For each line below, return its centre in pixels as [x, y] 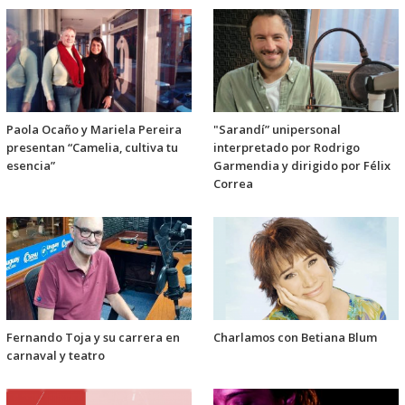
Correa [233, 184]
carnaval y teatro [56, 356]
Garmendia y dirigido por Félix [302, 166]
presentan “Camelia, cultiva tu [92, 148]
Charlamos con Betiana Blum [295, 338]
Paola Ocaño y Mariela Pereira [94, 130]
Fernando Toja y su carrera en [93, 338]
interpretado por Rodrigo [287, 148]
